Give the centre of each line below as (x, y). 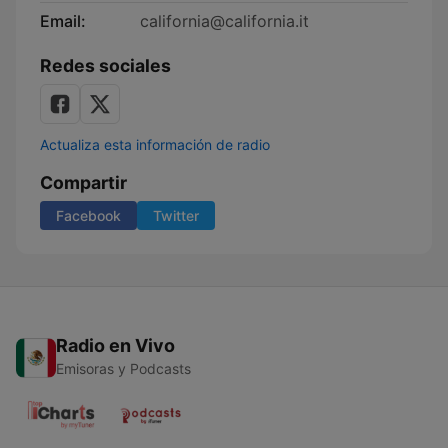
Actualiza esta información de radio (155, 144)
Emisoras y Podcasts (123, 368)
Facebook (88, 215)
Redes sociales (105, 65)
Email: (63, 21)
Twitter (176, 215)
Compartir (83, 182)
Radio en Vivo (115, 345)
